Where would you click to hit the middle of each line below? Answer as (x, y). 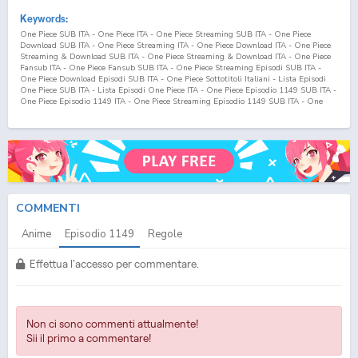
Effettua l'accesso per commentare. (112, 263)
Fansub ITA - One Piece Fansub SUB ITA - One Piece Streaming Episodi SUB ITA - (171, 68)
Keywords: (44, 18)
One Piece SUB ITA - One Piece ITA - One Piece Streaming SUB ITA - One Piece (165, 34)
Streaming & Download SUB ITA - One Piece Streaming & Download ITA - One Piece (175, 56)
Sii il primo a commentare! (89, 338)
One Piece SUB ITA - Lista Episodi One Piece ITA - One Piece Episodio (149, 90)
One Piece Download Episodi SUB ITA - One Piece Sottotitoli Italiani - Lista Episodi (173, 79)
